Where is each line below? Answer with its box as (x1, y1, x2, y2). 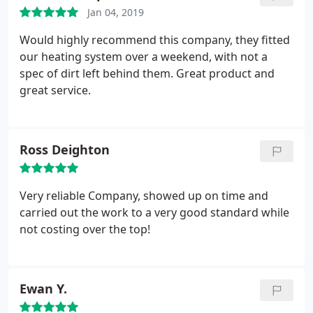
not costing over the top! (20, 221, 150, 237)
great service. (20, 82, 91, 98)
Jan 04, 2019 (87, 6, 144, 19)
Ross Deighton (20, 141, 110, 158)
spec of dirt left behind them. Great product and (20, 66, 275, 81)
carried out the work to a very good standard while (20, 205, 289, 220)
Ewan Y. (20, 280, 67, 297)
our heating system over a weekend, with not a (20, 49, 268, 64)
